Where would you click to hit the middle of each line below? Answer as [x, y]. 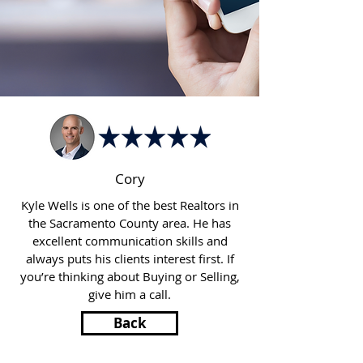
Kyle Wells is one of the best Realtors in [130, 205]
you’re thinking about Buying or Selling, [130, 276]
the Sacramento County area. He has [130, 223]
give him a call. [130, 294]
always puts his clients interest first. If [130, 258]
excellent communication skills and [130, 241]
